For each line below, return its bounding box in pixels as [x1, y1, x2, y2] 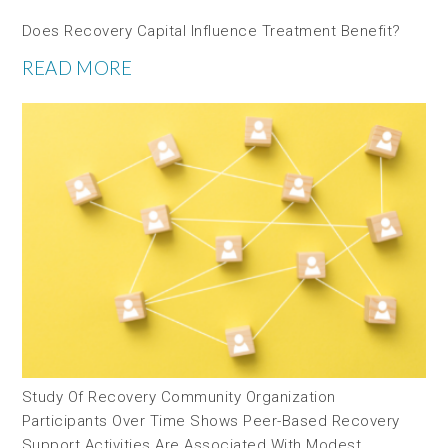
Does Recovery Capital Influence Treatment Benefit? [21, 22, 401, 41]
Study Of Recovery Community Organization [21, 388, 336, 407]
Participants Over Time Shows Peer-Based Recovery [21, 412, 400, 431]
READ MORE [21, 56, 133, 80]
